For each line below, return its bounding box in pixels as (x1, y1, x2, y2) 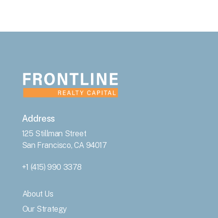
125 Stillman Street (21, 128, 87, 138)
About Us (22, 189, 54, 199)
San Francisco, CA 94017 (21, 140, 107, 150)
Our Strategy (22, 204, 67, 214)
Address (21, 113, 55, 124)
